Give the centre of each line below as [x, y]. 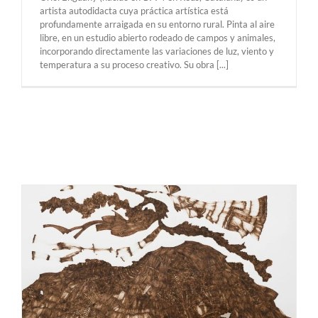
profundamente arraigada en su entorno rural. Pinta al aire [157, 24]
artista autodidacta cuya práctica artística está [134, 10]
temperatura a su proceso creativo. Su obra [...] [134, 64]
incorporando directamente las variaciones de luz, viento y [157, 51]
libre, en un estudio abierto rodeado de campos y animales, [158, 37]
